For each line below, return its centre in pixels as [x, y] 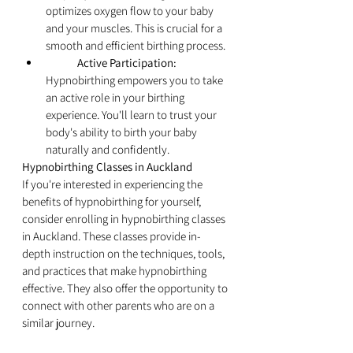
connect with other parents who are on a [119, 306]
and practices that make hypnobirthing [115, 271]
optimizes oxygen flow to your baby [131, 11]
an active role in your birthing [116, 98]
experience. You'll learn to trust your [132, 115]
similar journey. [58, 323]
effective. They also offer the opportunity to [126, 288]
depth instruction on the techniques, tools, [124, 254]
